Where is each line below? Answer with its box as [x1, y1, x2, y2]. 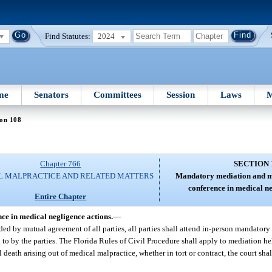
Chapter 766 [40, 159, 81, 169]
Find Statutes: [45, 31, 91, 41]
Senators [33, 89, 69, 100]
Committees [93, 89, 142, 100]
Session [166, 89, 195, 100]
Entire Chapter [35, 191, 87, 201]
